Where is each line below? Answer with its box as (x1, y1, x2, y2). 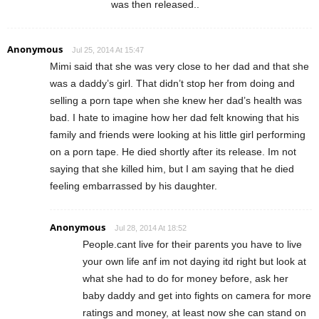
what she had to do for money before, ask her (83, 273, 288, 285)
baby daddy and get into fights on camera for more (83, 290, 311, 302)
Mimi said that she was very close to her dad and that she (50, 61, 309, 73)
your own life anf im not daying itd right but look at (83, 256, 306, 268)
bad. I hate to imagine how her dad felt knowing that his (50, 112, 299, 124)
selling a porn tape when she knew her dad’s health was (50, 95, 302, 107)
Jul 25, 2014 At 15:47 (72, 46, 144, 55)
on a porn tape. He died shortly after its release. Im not (50, 146, 296, 158)
